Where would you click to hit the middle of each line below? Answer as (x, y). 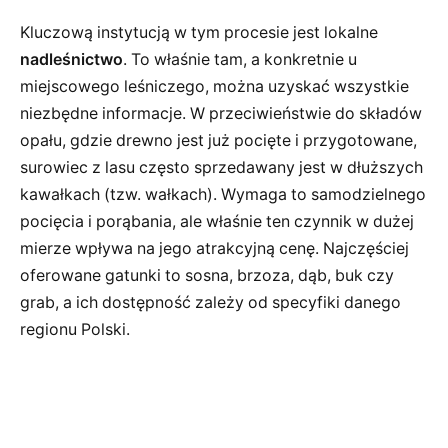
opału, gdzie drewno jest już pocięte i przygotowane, (218, 141)
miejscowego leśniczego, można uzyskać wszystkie (214, 87)
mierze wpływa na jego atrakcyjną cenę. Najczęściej (214, 249)
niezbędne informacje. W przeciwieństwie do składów (221, 114)
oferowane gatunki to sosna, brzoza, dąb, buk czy (207, 276)
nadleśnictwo (71, 60)
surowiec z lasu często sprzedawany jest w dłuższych (221, 168)
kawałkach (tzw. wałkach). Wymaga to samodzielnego (223, 195)
